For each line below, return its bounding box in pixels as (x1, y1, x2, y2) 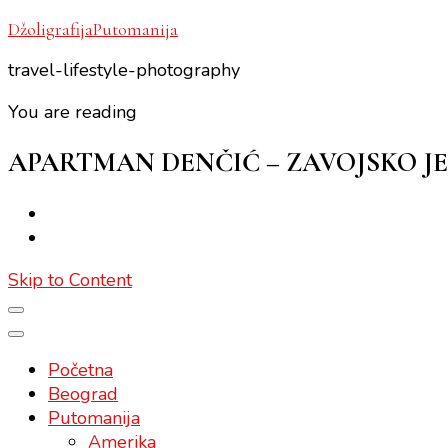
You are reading (8, 100, 137, 124)
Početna (48, 357, 113, 382)
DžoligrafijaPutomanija (8, 18, 178, 40)
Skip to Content (8, 267, 132, 292)
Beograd (48, 381, 118, 406)
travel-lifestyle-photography (8, 58, 240, 82)
